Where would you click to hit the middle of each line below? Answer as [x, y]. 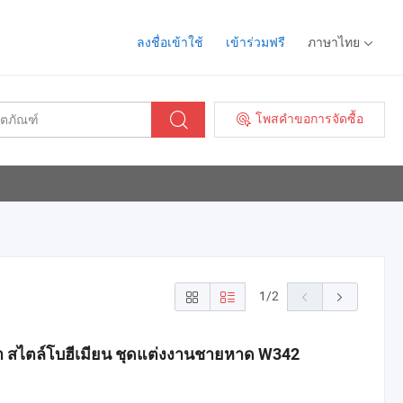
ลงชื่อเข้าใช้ [170, 42]
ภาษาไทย [334, 42]
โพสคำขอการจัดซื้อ [309, 118]
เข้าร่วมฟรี [255, 42]
